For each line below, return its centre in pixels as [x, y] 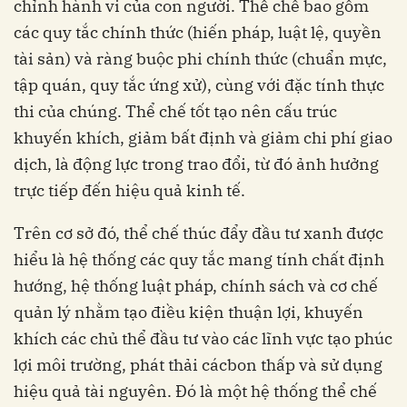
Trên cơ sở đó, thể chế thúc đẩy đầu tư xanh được [199, 233]
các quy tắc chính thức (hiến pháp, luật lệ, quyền [198, 33]
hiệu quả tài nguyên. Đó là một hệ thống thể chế [195, 392]
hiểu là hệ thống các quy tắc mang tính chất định [199, 260]
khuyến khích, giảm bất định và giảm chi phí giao [203, 138]
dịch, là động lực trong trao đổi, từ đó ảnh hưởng [196, 164]
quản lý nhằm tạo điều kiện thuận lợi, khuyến [189, 313]
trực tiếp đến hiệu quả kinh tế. [129, 191]
